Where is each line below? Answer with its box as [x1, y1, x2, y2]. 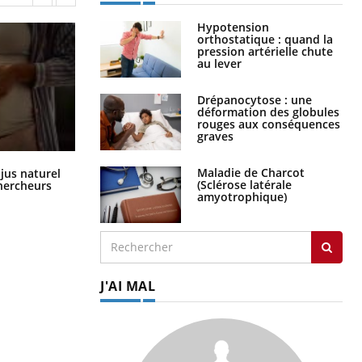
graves [197, 128, 234, 144]
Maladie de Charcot [197, 164, 305, 180]
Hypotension [197, 19, 269, 35]
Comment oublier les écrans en [100, 162, 272, 178]
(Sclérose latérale [197, 176, 292, 192]
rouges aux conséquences [197, 116, 340, 132]
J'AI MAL [100, 276, 155, 295]
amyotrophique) [197, 188, 287, 204]
